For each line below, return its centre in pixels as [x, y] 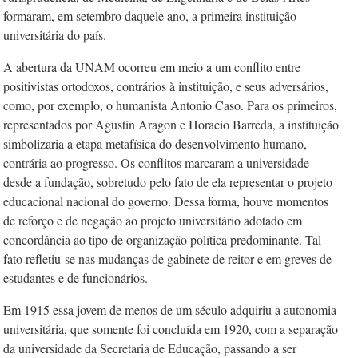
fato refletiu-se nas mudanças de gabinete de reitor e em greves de [167, 259]
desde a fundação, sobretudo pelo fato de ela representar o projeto [168, 182]
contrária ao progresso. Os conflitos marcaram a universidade [156, 163]
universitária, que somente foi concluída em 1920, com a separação [171, 329]
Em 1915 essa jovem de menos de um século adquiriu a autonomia [170, 310]
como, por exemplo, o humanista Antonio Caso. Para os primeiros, [170, 105]
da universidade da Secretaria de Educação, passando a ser [150, 348]
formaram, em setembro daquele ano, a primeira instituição [150, 16]
